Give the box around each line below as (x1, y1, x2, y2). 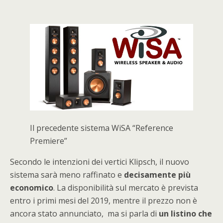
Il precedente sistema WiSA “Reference (30, 122, 173, 134)
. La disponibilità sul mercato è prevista (53, 182, 198, 194)
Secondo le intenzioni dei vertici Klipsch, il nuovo (10, 156, 189, 168)
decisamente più (122, 169, 191, 181)
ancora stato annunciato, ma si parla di (10, 208, 157, 220)
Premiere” (30, 135, 67, 147)
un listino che (157, 208, 212, 220)
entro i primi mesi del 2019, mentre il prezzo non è (10, 195, 197, 207)
